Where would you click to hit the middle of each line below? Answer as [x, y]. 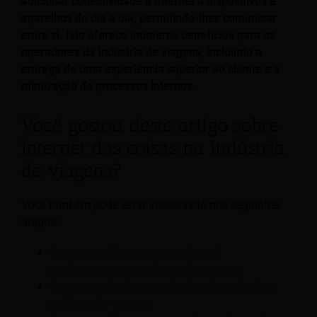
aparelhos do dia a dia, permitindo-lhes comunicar [149, 18]
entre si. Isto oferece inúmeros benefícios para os [148, 35]
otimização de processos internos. [109, 86]
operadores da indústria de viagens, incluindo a [142, 52]
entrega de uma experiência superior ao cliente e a [151, 69]
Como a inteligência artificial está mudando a [163, 287]
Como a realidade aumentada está [136, 253]
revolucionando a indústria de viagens [144, 270]
